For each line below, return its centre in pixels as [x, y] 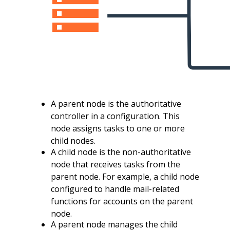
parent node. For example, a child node [125, 176]
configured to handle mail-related [115, 189]
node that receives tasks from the [115, 164]
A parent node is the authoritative [116, 104]
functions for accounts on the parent [122, 201]
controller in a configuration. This [115, 116]
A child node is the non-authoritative [121, 152]
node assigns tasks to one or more [118, 129]
